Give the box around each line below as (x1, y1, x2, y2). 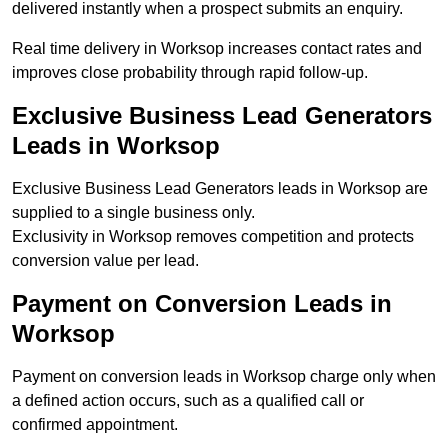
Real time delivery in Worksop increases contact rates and (12, 40, 422, 58)
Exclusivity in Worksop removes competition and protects (12, 228, 414, 246)
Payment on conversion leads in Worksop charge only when (12, 368, 436, 386)
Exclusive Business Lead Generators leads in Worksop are (12, 180, 428, 198)
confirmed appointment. (12, 416, 178, 434)
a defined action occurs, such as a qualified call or (12, 392, 364, 410)
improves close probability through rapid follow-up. (12, 64, 368, 82)
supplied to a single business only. (12, 204, 255, 222)
